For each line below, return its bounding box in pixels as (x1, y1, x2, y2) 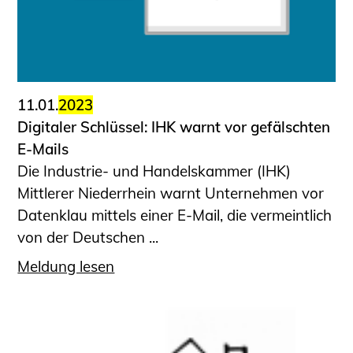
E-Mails (17, 139, 69, 159)
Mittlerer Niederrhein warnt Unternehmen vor (17, 184, 325, 203)
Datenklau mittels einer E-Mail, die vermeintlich (17, 206, 333, 225)
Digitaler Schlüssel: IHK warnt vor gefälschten (17, 117, 331, 137)
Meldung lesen (17, 256, 115, 276)
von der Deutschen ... (17, 228, 159, 247)
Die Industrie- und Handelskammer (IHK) (17, 162, 292, 181)
